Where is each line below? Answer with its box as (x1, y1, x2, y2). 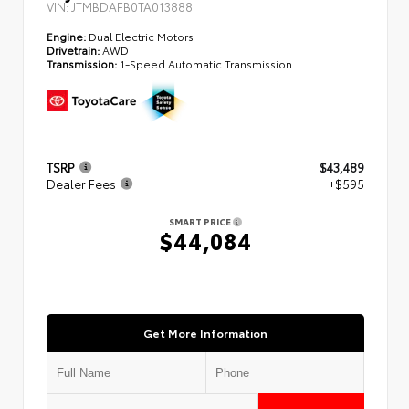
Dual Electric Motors (86, 27, 194, 44)
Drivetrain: (47, 41, 100, 58)
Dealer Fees (47, 175, 116, 193)
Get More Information (143, 324, 267, 341)
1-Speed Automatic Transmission (120, 55, 292, 71)
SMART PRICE (169, 215, 233, 229)
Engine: (47, 27, 86, 44)
